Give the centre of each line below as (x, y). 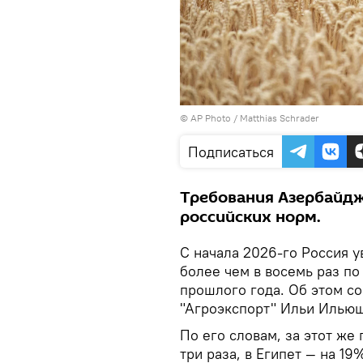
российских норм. (250, 217)
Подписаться (231, 152)
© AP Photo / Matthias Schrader (250, 117)
